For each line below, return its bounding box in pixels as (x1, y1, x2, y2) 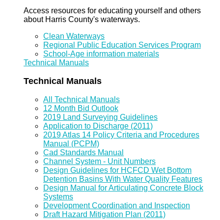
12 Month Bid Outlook (43, 104, 118, 112)
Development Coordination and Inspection (43, 201, 190, 210)
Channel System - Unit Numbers (43, 157, 156, 165)
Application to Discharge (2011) (43, 121, 153, 130)
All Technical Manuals (43, 95, 120, 104)
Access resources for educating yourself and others (24, 6, 201, 15)
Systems (43, 192, 73, 201)
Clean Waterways (43, 32, 105, 40)
